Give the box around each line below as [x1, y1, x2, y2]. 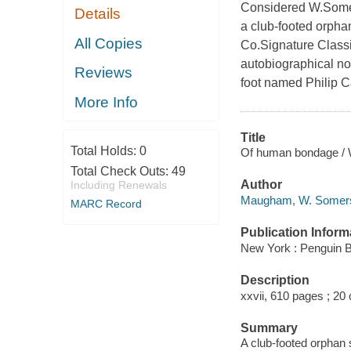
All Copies [74, 34, 143, 52]
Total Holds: [70, 144, 139, 158]
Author [240, 178, 282, 192]
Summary [240, 320, 298, 335]
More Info [74, 93, 139, 110]
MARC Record [70, 197, 142, 211]
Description [240, 273, 309, 287]
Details [74, 5, 121, 23]
